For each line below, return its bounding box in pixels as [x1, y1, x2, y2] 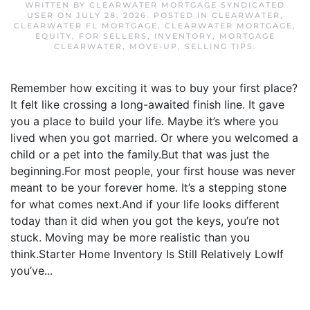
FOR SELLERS [78, 31, 147, 41]
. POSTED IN [146, 10, 212, 20]
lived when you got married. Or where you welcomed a [10, 131, 298, 145]
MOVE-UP [129, 42, 178, 51]
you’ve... [10, 264, 53, 277]
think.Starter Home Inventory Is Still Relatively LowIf [10, 247, 284, 261]
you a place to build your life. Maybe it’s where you [10, 114, 278, 128]
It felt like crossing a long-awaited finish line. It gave [10, 98, 284, 111]
